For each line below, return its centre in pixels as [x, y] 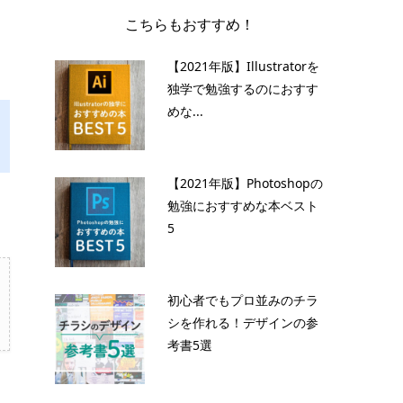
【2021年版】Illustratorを [243, 66]
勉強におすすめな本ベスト [243, 205]
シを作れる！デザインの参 [243, 322]
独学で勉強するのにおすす [243, 88]
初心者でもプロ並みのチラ [243, 300]
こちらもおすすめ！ [190, 24]
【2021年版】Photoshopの [245, 183]
